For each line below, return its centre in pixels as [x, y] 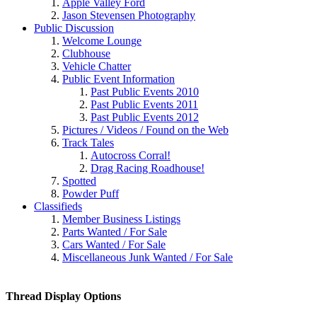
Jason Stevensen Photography [129, 15]
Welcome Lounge [102, 40]
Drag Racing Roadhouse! [148, 168]
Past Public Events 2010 [145, 91]
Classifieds [58, 206]
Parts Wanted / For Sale [115, 231]
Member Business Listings [121, 219]
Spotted [79, 180]
